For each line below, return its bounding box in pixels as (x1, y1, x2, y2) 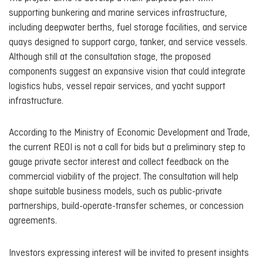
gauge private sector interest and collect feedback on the (9, 157, 229, 168)
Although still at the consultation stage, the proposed (9, 52, 211, 62)
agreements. (9, 216, 57, 227)
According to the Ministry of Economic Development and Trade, (9, 128, 250, 139)
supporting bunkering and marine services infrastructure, (9, 8, 227, 18)
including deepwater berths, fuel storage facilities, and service (9, 22, 247, 33)
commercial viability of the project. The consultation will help (9, 172, 238, 183)
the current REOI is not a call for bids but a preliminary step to (9, 143, 245, 153)
